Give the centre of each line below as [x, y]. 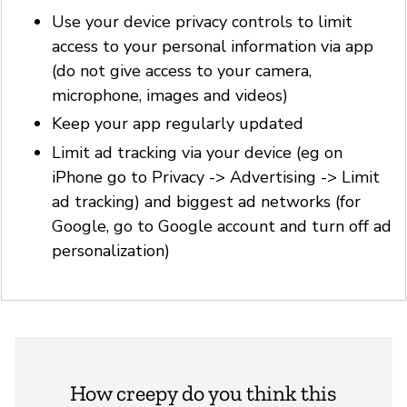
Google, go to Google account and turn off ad [222, 226]
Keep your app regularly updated [178, 124]
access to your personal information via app [213, 46]
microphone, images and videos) [170, 95]
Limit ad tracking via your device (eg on [197, 152]
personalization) [111, 250]
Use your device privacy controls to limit [202, 21]
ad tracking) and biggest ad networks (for [206, 201]
